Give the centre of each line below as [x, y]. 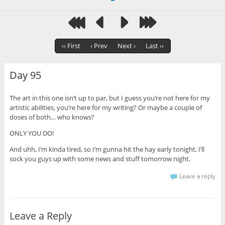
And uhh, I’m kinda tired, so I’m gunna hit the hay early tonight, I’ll [107, 149]
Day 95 [25, 75]
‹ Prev [99, 46]
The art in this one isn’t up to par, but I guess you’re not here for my [109, 98]
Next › [126, 46]
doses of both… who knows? [52, 117]
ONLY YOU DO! [31, 133]
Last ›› [154, 46]
